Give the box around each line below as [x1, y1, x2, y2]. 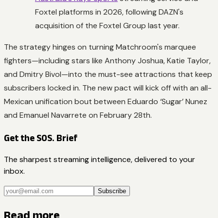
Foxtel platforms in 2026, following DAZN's [35, 6, 183, 17]
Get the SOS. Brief [4, 132, 77, 143]
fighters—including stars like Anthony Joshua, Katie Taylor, [4, 55, 211, 66]
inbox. [4, 166, 25, 177]
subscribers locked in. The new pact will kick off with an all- [4, 82, 212, 93]
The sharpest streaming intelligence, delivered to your [4, 154, 195, 165]
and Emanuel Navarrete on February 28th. [4, 109, 152, 120]
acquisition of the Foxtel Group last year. [35, 20, 180, 31]
